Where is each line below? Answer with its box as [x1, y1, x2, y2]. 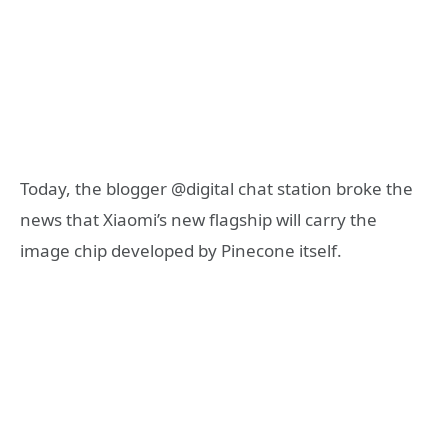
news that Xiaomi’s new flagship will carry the [20, 208, 377, 232]
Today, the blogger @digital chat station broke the [20, 177, 413, 201]
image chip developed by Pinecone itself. [20, 239, 342, 263]
